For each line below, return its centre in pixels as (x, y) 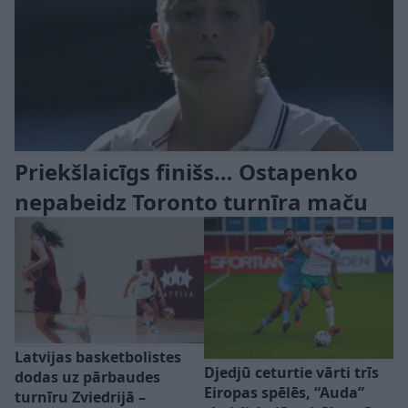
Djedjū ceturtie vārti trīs (291, 372)
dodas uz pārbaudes (87, 377)
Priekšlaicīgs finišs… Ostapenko (186, 171)
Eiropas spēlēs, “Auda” (284, 392)
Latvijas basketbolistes (98, 357)
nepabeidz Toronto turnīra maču (191, 201)
